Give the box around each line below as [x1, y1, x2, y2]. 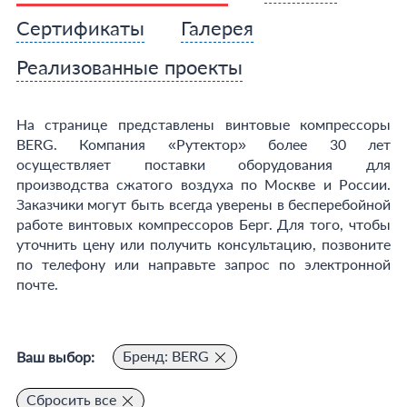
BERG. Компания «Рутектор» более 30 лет [15, 135, 392, 153]
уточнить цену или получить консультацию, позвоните [15, 235, 392, 253]
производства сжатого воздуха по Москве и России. [15, 175, 392, 193]
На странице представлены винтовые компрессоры [15, 115, 392, 133]
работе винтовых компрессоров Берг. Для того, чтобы [15, 215, 392, 233]
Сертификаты [15, 15, 144, 40]
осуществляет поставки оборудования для [15, 155, 392, 173]
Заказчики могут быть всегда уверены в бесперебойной [15, 195, 392, 213]
